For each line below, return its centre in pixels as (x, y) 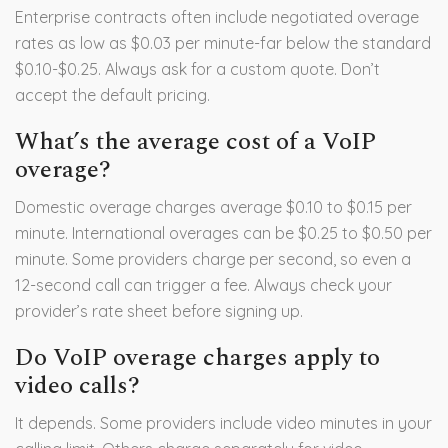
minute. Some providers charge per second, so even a (213, 259)
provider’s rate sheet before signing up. (159, 311)
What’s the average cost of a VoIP (195, 142)
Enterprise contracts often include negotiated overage (217, 17)
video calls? (77, 386)
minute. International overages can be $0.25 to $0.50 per (223, 233)
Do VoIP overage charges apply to (197, 358)
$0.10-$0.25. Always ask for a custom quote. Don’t (197, 69)
